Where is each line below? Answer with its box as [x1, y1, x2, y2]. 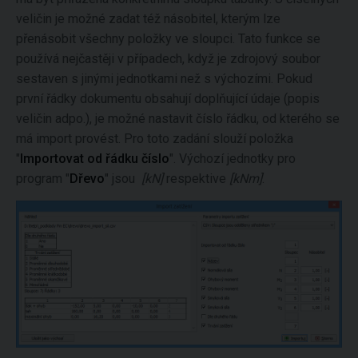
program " [16, 171, 70, 186]
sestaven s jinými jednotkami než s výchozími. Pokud [16, 71, 312, 86]
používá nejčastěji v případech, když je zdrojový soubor [16, 51, 320, 66]
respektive [163, 171, 229, 186]
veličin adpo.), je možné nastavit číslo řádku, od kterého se [16, 111, 340, 126]
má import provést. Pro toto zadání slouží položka [16, 131, 293, 146]
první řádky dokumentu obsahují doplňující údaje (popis [16, 91, 320, 106]
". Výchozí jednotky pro [169, 151, 296, 166]
